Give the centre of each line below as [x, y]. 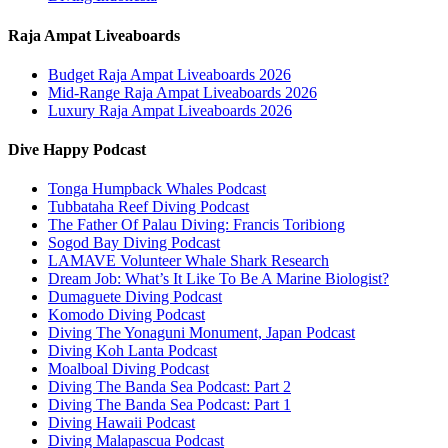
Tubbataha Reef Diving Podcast [148, 207]
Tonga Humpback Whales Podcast [157, 189]
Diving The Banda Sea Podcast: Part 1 [169, 405]
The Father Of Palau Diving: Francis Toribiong [196, 225]
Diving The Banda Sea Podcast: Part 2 [169, 387]
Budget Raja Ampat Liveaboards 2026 [169, 74]
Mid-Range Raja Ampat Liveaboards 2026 [182, 92]
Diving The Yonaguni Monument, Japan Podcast [201, 333]
